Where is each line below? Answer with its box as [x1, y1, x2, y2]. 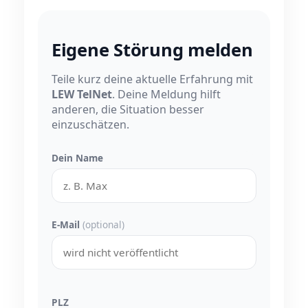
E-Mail [52, 217, 82, 231]
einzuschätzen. [52, 116, 129, 132]
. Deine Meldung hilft [112, 86, 221, 102]
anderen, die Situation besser [52, 101, 204, 117]
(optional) [82, 217, 124, 231]
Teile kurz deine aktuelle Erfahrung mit [52, 71, 253, 87]
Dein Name [52, 151, 103, 164]
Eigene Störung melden [52, 37, 253, 62]
